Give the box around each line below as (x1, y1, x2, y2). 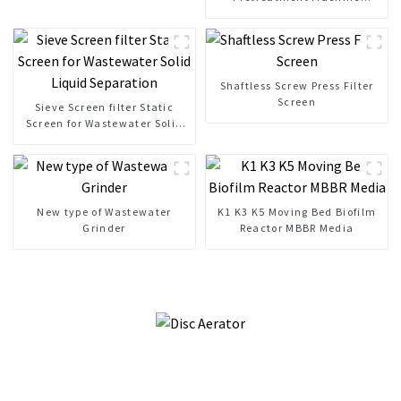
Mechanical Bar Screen (231, 6, 363, 21)
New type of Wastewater (37, 205, 172, 219)
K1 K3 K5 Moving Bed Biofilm (217, 205, 377, 219)
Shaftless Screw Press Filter (219, 79, 374, 93)
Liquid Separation (53, 132, 156, 147)
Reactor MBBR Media (239, 221, 354, 235)
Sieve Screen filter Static (34, 100, 175, 115)
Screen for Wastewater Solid (25, 116, 183, 131)
